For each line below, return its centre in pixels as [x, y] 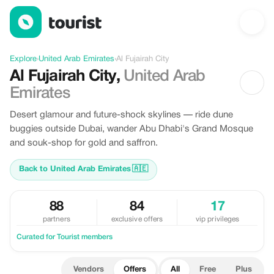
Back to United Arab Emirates [75, 169]
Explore [23, 59]
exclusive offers [137, 219]
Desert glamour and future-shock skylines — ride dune [121, 115]
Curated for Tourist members [65, 237]
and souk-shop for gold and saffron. [84, 143]
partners [56, 219]
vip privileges [217, 219]
